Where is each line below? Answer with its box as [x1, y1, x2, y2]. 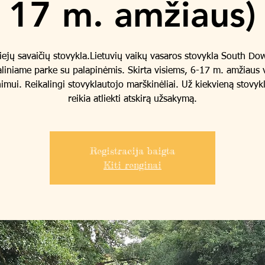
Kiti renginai [104, 159, 161, 171]
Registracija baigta [90, 144, 175, 157]
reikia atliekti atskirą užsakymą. [68, 94, 197, 104]
